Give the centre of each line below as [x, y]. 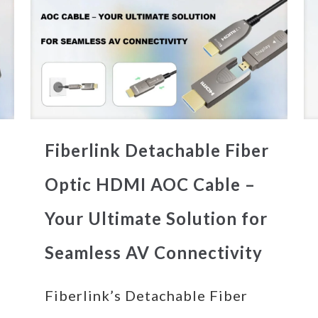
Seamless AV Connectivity [153, 253]
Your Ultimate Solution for [156, 219]
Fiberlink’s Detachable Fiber [146, 296]
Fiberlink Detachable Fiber [157, 150]
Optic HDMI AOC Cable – [150, 185]
